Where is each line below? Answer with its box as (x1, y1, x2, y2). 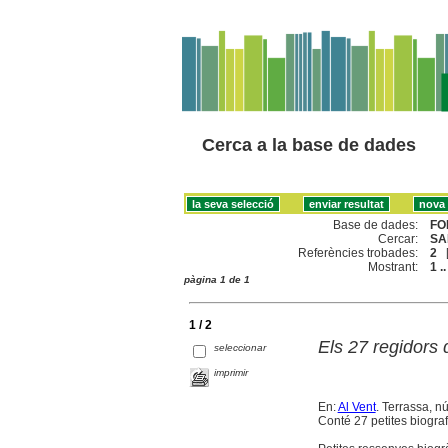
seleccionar (214, 341, 267, 353)
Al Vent (337, 399, 376, 414)
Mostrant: (368, 259, 419, 274)
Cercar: (378, 231, 419, 246)
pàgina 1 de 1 (184, 273, 250, 285)
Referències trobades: (298, 245, 419, 260)
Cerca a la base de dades (202, 135, 416, 155)
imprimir (214, 366, 249, 378)
